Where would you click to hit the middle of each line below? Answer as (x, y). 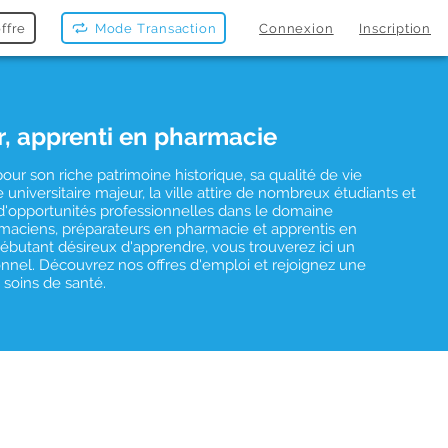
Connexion (296, 28)
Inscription (395, 28)
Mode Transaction (155, 28)
